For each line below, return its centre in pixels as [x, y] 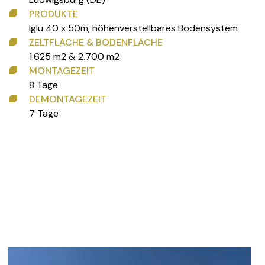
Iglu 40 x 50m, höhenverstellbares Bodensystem [133, 28]
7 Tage [43, 113]
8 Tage [43, 85]
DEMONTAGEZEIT [67, 99]
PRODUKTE [53, 14]
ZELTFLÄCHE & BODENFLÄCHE [96, 42]
